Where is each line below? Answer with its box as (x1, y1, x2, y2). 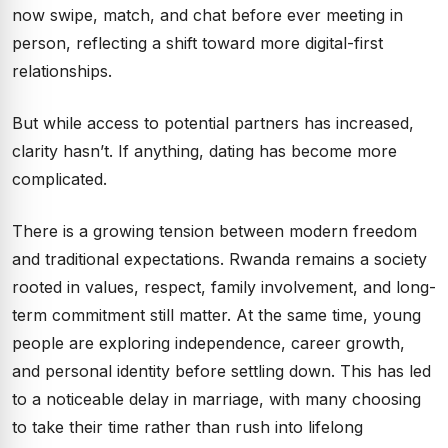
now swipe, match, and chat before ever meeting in (12, 5, 403, 25)
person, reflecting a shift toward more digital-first (12, 33, 383, 53)
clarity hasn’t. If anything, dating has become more (12, 141, 397, 161)
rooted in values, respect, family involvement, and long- (12, 277, 436, 297)
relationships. (12, 61, 112, 81)
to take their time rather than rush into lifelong (12, 417, 363, 437)
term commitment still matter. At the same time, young (12, 305, 421, 325)
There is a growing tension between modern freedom (12, 221, 417, 241)
